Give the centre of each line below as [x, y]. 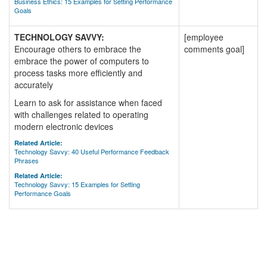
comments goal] [214, 49]
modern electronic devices [64, 126]
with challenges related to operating [81, 114]
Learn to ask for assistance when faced [88, 103]
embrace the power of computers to [82, 61]
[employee [204, 37]
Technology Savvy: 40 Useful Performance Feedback [92, 151]
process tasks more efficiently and [78, 73]
